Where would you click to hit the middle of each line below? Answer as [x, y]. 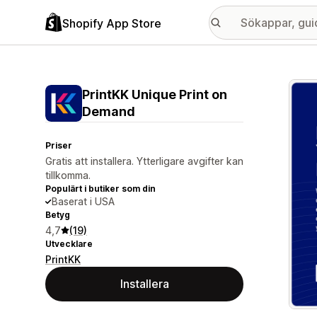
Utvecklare [69, 244]
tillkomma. [68, 175]
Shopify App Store [112, 23]
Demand [109, 111]
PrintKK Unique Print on [155, 94]
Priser [59, 145]
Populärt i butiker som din [100, 189]
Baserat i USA [83, 201]
